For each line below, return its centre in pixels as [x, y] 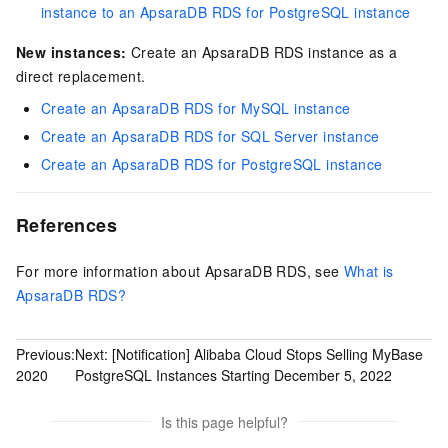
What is [369, 270]
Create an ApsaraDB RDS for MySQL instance [196, 107]
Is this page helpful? [224, 421]
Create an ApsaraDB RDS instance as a [262, 51]
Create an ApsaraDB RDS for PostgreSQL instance [212, 163]
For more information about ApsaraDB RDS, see [180, 270]
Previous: [45, 354]
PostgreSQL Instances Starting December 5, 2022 [233, 375]
